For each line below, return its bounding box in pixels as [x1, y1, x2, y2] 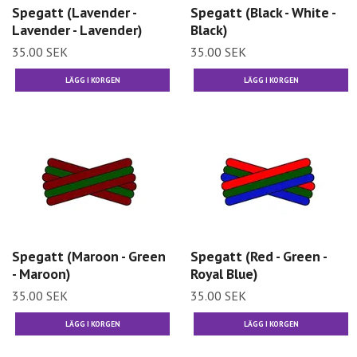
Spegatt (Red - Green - [190, 247, 327, 266]
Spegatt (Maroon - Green [12, 247, 166, 266]
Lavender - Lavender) [12, 20, 142, 39]
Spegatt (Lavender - [12, 2, 136, 22]
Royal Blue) [190, 265, 257, 284]
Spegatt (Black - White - [190, 2, 335, 22]
